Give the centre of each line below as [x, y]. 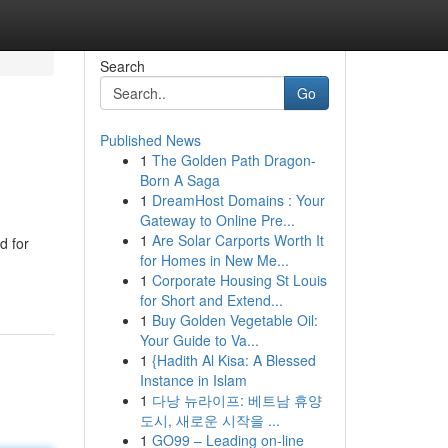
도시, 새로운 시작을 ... [209, 420]
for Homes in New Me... [214, 260]
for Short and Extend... [211, 300]
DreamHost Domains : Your [238, 200]
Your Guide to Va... [199, 340]
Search [122, 66]
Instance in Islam [193, 380]
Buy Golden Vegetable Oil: [234, 320]
